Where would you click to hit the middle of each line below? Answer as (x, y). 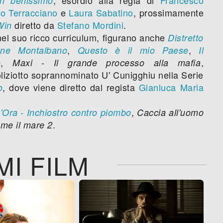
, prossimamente (168, 12)
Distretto (186, 37)
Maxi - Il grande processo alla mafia (107, 62)
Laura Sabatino (101, 12)
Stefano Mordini (90, 25)
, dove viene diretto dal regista (71, 87)
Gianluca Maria (171, 87)
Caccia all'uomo (170, 112)
